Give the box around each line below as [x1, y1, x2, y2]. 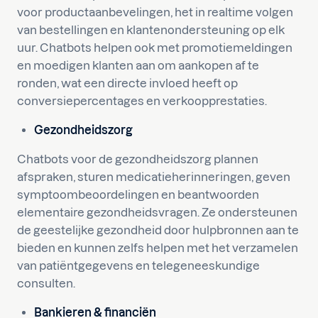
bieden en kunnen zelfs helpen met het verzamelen [17, 241, 298, 254]
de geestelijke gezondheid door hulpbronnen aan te [17, 224, 299, 236]
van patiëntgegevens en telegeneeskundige [17, 259, 260, 272]
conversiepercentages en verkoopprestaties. [17, 94, 267, 107]
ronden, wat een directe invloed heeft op [17, 77, 238, 89]
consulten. [17, 277, 75, 290]
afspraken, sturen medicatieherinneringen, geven [17, 170, 290, 183]
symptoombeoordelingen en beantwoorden [17, 188, 259, 201]
